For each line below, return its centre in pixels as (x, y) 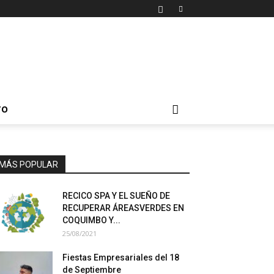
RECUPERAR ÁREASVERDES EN (123, 208)
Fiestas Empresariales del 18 (121, 257)
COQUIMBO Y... (91, 220)
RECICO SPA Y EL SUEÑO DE (116, 196)
